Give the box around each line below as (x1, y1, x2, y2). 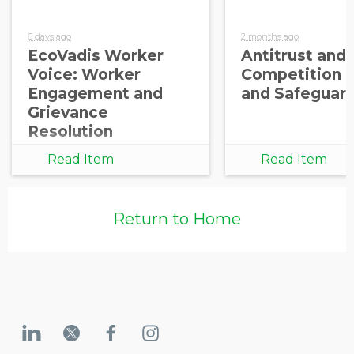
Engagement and (28, 84, 163, 103)
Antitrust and (241, 46, 346, 65)
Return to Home (113, 209, 241, 228)
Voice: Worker (28, 65, 141, 84)
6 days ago (28, 30, 71, 42)
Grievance (28, 103, 108, 122)
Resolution (28, 122, 113, 141)
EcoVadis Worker (28, 46, 164, 65)
